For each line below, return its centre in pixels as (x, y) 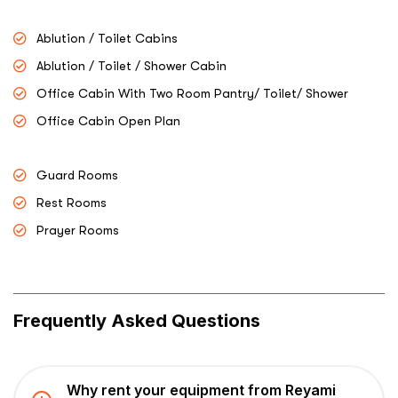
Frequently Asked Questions (137, 321)
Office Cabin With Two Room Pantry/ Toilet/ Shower (192, 94)
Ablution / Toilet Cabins (107, 39)
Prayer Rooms (78, 231)
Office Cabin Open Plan (108, 121)
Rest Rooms (72, 203)
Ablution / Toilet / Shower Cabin (131, 66)
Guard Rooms (77, 175)
